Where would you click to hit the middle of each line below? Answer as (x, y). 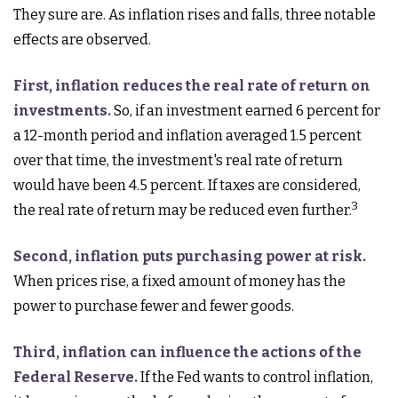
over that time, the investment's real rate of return (178, 160)
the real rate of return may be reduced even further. (183, 210)
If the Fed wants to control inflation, (255, 377)
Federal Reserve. (76, 377)
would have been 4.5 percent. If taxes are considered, (187, 185)
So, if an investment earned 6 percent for (246, 111)
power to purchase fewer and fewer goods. (154, 306)
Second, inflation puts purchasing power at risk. (190, 256)
